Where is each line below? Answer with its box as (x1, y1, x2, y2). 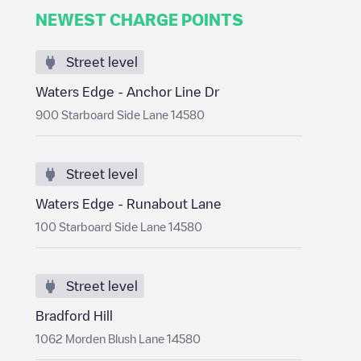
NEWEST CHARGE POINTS (35, 11, 243, 27)
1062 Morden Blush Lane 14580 (35, 333, 201, 344)
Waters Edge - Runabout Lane (35, 197, 222, 210)
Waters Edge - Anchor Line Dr (35, 85, 219, 98)
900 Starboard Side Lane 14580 (35, 109, 205, 120)
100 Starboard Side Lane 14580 (35, 221, 202, 232)
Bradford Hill (35, 309, 113, 322)
